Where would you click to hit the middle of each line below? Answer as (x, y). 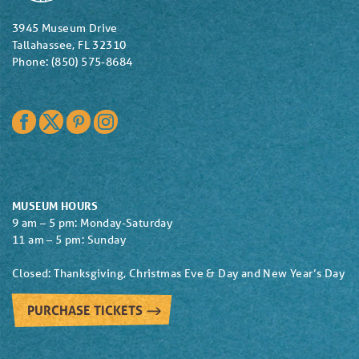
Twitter (84, 119)
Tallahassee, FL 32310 (69, 44)
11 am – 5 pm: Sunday (69, 239)
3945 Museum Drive (65, 28)
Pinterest (117, 119)
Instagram (146, 119)
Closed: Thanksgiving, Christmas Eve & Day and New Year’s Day (178, 273)
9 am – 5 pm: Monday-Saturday (93, 222)
